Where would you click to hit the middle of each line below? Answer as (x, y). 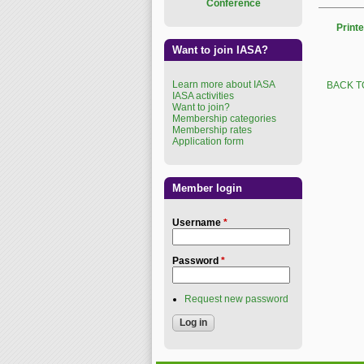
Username (198, 223)
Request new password (236, 299)
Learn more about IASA (224, 84)
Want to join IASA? (220, 50)
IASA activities (203, 96)
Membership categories (224, 119)
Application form (208, 141)
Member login (207, 188)
